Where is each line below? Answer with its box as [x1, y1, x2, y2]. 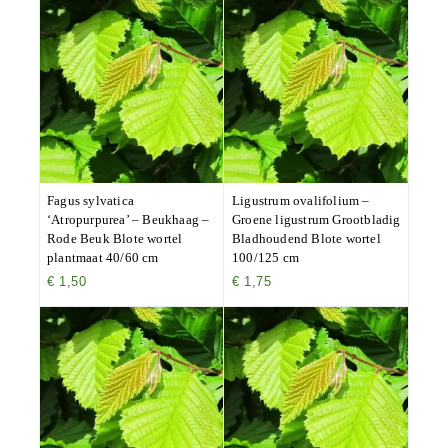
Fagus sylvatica [47, 192, 134, 208]
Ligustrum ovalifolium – [232, 192, 370, 208]
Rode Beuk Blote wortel [47, 230, 183, 246]
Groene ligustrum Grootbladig [232, 211, 401, 227]
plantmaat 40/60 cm [47, 249, 159, 265]
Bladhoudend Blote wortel [232, 230, 381, 246]
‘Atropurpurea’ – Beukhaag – [47, 211, 210, 227]
